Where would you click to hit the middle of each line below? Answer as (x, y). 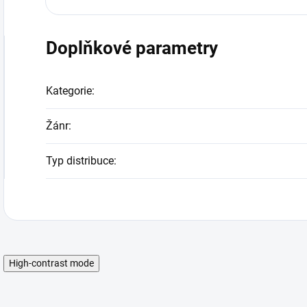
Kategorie (69, 90)
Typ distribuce (80, 160)
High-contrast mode (51, 263)
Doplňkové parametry (132, 48)
